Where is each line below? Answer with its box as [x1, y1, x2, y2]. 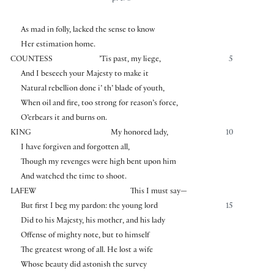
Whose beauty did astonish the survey [20, 261, 147, 270]
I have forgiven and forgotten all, [20, 143, 130, 152]
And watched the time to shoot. [20, 172, 127, 182]
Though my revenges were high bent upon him [20, 158, 176, 167]
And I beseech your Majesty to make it [20, 70, 149, 79]
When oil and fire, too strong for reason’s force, [20, 99, 178, 108]
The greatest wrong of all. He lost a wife [20, 246, 153, 255]
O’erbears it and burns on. [20, 114, 107, 123]
